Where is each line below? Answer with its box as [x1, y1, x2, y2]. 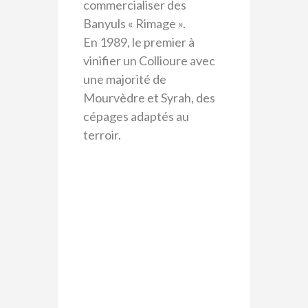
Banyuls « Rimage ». [82, 16, 186, 32]
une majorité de [82, 71, 166, 87]
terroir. [82, 127, 121, 143]
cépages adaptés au [82, 109, 189, 124]
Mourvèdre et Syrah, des [82, 90, 215, 106]
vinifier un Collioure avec [82, 53, 215, 69]
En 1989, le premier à [82, 34, 195, 50]
